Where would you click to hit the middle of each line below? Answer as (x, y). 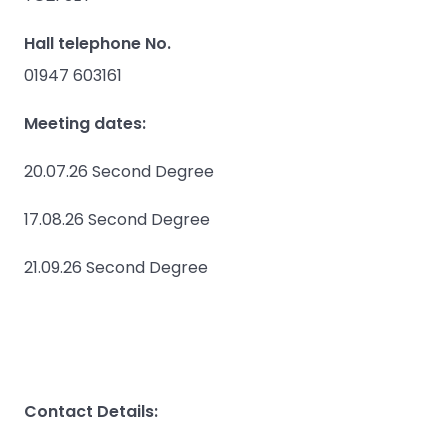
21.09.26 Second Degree (118, 268)
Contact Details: (91, 412)
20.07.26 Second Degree (121, 172)
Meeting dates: (85, 124)
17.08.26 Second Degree (117, 220)
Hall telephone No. (97, 44)
